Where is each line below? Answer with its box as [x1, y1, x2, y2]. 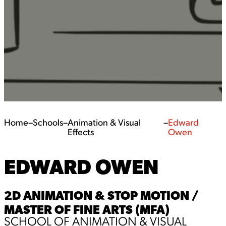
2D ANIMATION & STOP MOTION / [4, 188, 199, 203]
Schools [33, 119, 63, 129]
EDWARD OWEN [4, 155, 158, 179]
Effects [68, 128, 94, 138]
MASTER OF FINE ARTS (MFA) [4, 202, 169, 217]
